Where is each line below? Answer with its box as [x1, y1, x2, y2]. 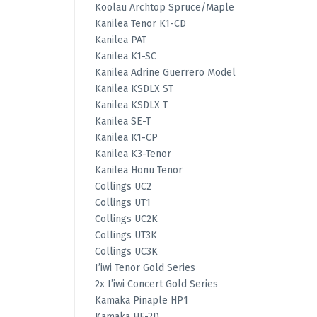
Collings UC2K [94, 213, 158, 226]
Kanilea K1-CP [94, 132, 158, 144]
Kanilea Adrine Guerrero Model [94, 67, 236, 79]
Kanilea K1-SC [94, 50, 156, 63]
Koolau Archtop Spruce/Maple [94, 1, 234, 14]
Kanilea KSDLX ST [94, 83, 173, 96]
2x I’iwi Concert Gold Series [94, 278, 218, 291]
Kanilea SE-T [94, 115, 151, 128]
